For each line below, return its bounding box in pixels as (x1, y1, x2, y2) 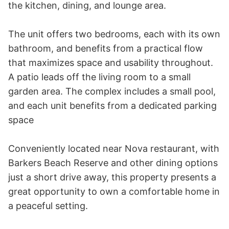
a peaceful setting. (8, 200, 88, 212)
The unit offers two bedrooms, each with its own (8, 29, 220, 40)
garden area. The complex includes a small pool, (8, 86, 216, 97)
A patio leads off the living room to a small (8, 72, 191, 83)
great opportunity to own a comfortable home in (8, 186, 220, 197)
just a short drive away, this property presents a (8, 172, 216, 183)
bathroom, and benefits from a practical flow (8, 43, 203, 54)
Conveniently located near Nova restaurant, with (8, 143, 219, 154)
